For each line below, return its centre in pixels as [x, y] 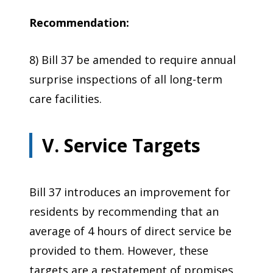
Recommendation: [79, 23]
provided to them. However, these [119, 250]
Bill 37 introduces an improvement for [130, 192]
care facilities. [66, 99]
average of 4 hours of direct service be [130, 231]
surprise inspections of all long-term [126, 80]
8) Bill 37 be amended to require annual [133, 60]
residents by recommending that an [124, 211]
